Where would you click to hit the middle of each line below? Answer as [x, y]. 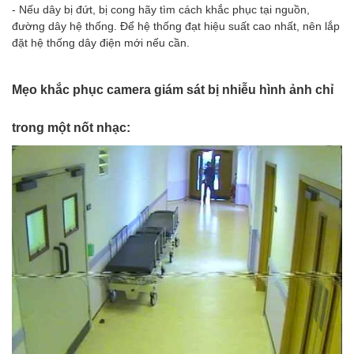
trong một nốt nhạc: [71, 126]
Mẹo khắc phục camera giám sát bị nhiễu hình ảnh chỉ [173, 88]
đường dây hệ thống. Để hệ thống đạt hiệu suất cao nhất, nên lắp [176, 25]
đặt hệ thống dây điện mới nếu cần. [102, 42]
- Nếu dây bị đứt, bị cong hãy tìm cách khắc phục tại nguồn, [161, 9]
